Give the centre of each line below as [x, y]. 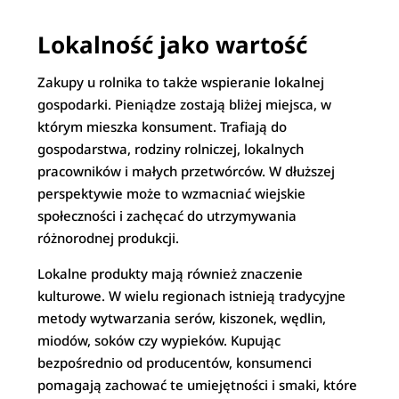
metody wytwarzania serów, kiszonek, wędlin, [182, 318]
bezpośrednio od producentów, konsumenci [175, 362]
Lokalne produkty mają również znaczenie [171, 273]
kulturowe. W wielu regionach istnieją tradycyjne [192, 296]
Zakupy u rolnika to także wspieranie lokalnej [181, 82]
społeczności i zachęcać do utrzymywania [167, 216]
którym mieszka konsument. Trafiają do [163, 126]
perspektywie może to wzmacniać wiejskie [172, 193]
